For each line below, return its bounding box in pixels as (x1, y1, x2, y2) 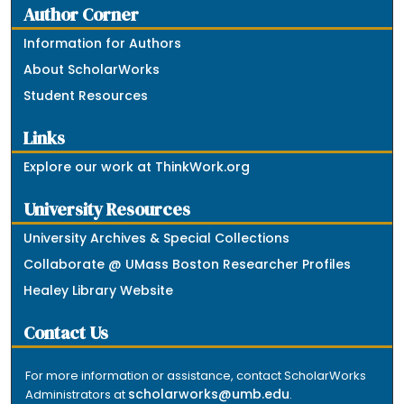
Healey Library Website (23, 280, 174, 299)
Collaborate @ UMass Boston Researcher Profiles (23, 254, 352, 273)
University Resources (23, 197, 191, 222)
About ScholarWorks (23, 60, 161, 78)
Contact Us (23, 320, 109, 345)
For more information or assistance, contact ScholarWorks (25, 366, 367, 384)
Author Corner (23, 2, 140, 27)
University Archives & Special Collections (23, 228, 290, 247)
